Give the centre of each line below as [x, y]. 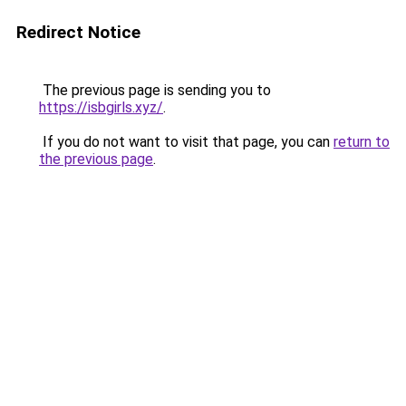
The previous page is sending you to [155, 90]
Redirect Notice [78, 32]
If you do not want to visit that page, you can [186, 142]
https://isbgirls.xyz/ [101, 107]
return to [362, 142]
